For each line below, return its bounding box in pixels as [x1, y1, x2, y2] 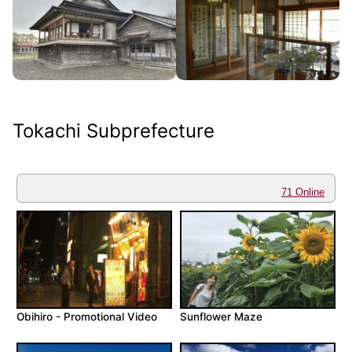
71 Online [281, 185, 324, 198]
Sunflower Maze [180, 310, 262, 324]
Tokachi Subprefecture [13, 119, 214, 142]
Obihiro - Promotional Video [16, 310, 157, 324]
